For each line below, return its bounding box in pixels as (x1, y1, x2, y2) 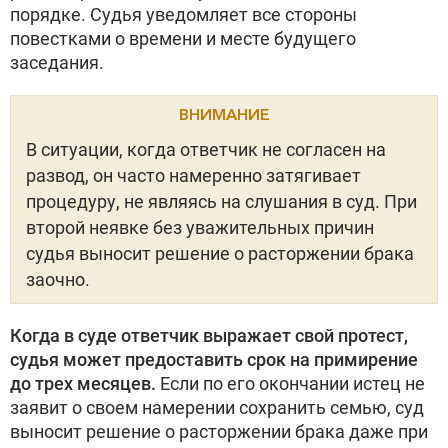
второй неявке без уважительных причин (26, 217, 374, 238)
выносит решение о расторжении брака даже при (10, 421, 428, 442)
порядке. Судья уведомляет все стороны (10, 4, 357, 25)
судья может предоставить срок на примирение (10, 349, 418, 370)
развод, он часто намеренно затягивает (26, 165, 361, 186)
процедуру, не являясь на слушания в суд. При (26, 191, 417, 212)
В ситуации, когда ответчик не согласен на (26, 139, 386, 160)
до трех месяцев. (10, 373, 156, 394)
